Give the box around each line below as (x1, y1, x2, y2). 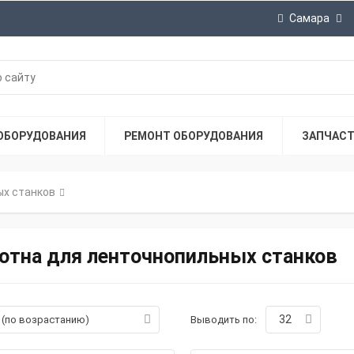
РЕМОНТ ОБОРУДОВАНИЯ (124, 130, 264, 142)
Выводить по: (190, 314, 259, 326)
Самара (288, 12, 330, 24)
